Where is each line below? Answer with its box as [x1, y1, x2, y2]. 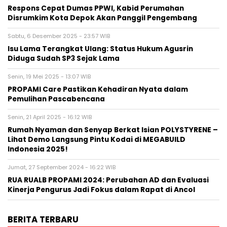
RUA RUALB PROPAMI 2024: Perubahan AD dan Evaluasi [8, 175, 209, 185]
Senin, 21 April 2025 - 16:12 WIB [8, 113, 92, 121]
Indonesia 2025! [8, 144, 68, 154]
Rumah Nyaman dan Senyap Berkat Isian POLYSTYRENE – [8, 125, 218, 135]
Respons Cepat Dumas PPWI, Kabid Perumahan [8, 4, 184, 13]
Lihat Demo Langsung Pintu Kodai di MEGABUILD [8, 135, 185, 144]
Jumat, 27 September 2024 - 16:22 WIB [8, 163, 116, 171]
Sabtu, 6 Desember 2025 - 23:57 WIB [8, 32, 110, 40]
